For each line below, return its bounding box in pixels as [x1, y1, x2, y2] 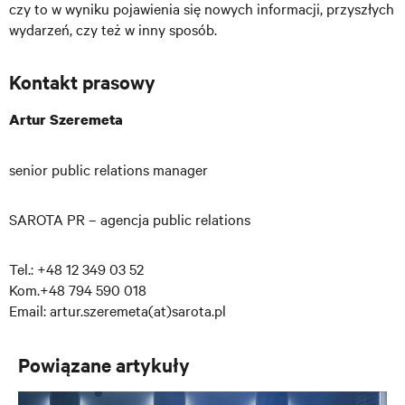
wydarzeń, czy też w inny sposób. [9, 19, 217, 39]
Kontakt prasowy [9, 69, 183, 94]
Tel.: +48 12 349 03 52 [9, 259, 147, 278]
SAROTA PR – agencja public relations [9, 209, 250, 229]
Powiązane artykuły [18, 352, 190, 377]
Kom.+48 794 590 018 [9, 279, 150, 299]
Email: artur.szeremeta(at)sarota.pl [9, 300, 230, 320]
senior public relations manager [9, 159, 212, 179]
